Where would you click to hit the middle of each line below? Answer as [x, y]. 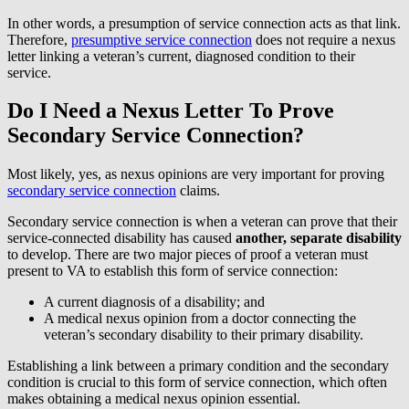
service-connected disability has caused [121, 238]
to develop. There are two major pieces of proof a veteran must [188, 255]
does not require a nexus [324, 39]
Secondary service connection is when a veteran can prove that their [202, 222]
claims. [198, 191]
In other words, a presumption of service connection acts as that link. [204, 23]
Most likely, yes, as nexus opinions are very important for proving [196, 174]
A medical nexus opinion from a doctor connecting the [200, 319]
